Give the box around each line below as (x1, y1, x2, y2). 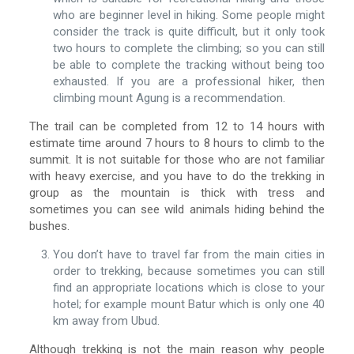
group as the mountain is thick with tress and (28, 186, 326, 200)
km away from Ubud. (52, 314, 160, 328)
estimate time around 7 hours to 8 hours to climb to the (28, 136, 326, 150)
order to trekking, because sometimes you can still (52, 264, 326, 278)
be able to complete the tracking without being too (52, 58, 326, 72)
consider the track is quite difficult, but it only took (52, 24, 326, 39)
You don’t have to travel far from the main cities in (52, 247, 326, 262)
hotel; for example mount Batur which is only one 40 (52, 297, 326, 311)
